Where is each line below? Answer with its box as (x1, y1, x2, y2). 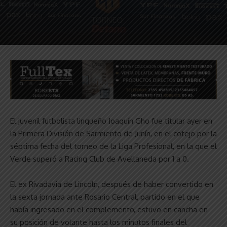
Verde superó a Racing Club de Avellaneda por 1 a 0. (10, 154, 189, 164)
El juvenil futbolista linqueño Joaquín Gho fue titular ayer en (10, 116, 212, 126)
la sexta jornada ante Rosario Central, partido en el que (10, 192, 200, 202)
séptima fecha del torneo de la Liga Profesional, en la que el (10, 141, 217, 151)
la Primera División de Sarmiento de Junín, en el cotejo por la (10, 128, 217, 138)
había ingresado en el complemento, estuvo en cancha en (10, 204, 208, 214)
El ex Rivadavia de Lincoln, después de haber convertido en (10, 179, 213, 189)
